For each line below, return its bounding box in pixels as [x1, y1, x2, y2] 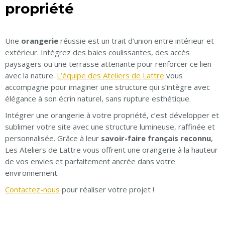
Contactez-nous [5, 184, 60, 195]
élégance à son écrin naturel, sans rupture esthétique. [5, 93, 191, 104]
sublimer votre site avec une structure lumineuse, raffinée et [5, 122, 215, 132]
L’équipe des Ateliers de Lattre [57, 70, 164, 81]
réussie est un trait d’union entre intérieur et [58, 36, 214, 46]
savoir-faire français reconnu [101, 133, 211, 144]
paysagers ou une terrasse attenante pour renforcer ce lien [5, 59, 211, 69]
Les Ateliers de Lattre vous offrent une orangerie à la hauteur [5, 145, 218, 155]
